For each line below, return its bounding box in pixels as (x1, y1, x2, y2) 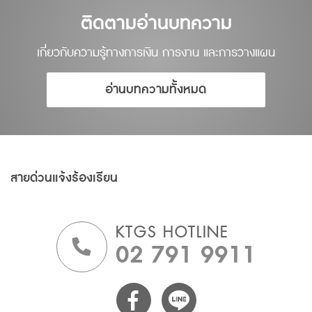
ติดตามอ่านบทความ (80, 8, 232, 39)
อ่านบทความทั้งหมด (105, 79, 207, 100)
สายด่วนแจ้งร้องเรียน (10, 167, 118, 188)
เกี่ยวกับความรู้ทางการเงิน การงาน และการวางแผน (37, 42, 275, 62)
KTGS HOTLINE (115, 219, 229, 246)
